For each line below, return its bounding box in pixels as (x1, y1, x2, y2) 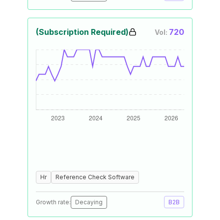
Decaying (75, 198, 103, 206)
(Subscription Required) (36, 27, 129, 37)
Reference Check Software (55, 173, 135, 181)
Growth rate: (36, 198, 71, 206)
